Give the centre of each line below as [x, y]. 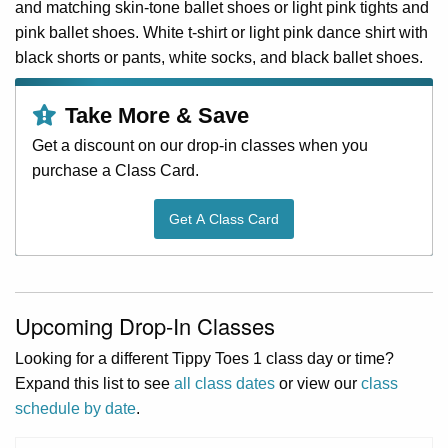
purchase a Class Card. [115, 170]
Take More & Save [157, 115]
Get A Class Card [224, 219]
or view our [318, 384]
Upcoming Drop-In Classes [145, 326]
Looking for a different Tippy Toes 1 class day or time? [204, 359]
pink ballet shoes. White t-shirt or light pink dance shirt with [221, 32]
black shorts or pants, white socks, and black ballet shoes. [219, 57]
